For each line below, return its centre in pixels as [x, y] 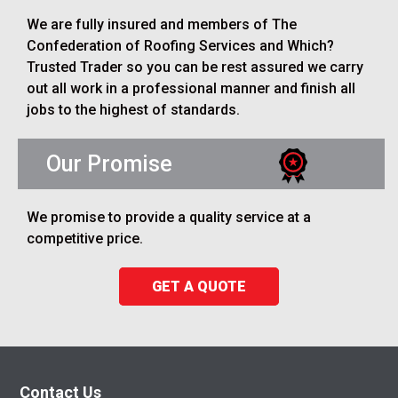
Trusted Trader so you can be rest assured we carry [195, 68]
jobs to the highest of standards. [133, 110]
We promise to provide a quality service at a [169, 218]
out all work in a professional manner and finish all [191, 89]
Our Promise [110, 164]
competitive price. [85, 239]
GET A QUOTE [199, 287]
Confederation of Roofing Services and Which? [180, 46]
